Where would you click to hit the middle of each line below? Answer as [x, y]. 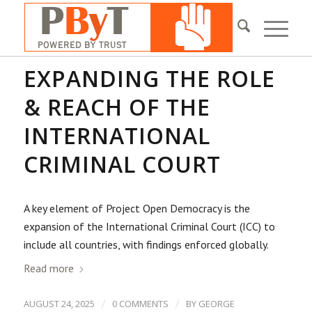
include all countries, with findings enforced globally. [146, 244]
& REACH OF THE [117, 107]
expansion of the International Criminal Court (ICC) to [149, 226]
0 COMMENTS [140, 304]
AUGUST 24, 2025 [59, 304]
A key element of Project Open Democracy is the [136, 208]
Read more [48, 268]
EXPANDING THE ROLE [149, 78]
